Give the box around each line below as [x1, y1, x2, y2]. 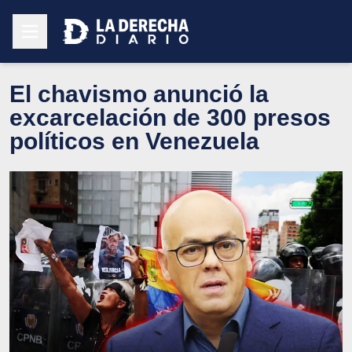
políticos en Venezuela [9, 127, 259, 154]
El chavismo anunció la [9, 80, 269, 107]
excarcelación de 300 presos [9, 104, 331, 130]
